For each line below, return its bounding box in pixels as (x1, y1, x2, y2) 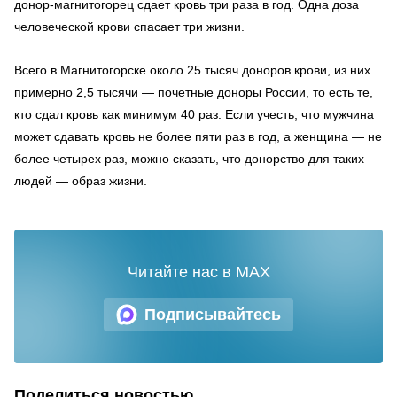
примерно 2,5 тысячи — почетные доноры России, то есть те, (14, 85, 373, 99)
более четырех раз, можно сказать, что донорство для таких (14, 152, 364, 166)
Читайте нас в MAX (127, 263, 270, 281)
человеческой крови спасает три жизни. (14, 19, 245, 34)
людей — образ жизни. (14, 174, 147, 188)
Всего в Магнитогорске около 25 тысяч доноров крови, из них (14, 63, 370, 77)
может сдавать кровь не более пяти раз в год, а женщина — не (14, 129, 382, 144)
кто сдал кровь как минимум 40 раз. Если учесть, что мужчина (14, 107, 374, 121)
